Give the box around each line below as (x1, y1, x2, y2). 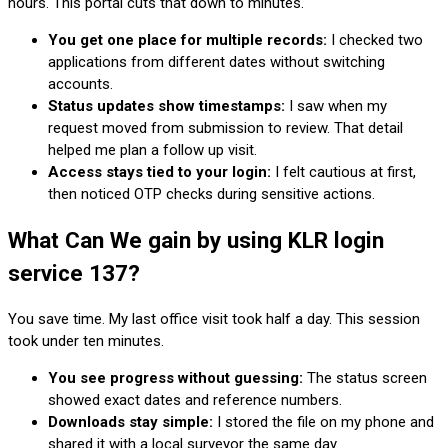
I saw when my (285, 97, 387, 116)
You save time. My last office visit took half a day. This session (8, 310, 420, 329)
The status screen (303, 369, 427, 388)
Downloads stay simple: (48, 413, 213, 432)
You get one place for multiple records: (48, 31, 327, 50)
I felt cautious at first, (271, 163, 416, 182)
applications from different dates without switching (48, 53, 385, 72)
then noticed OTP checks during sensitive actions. (48, 185, 375, 204)
